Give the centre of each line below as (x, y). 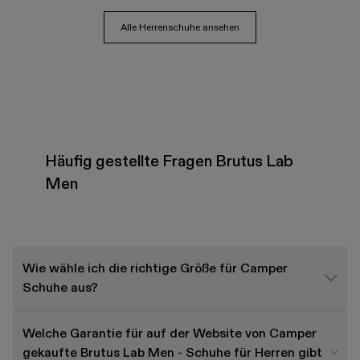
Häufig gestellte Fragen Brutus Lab (169, 160)
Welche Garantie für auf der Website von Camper (170, 333)
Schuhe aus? (60, 287)
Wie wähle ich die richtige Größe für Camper (155, 268)
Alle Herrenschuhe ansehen (180, 27)
